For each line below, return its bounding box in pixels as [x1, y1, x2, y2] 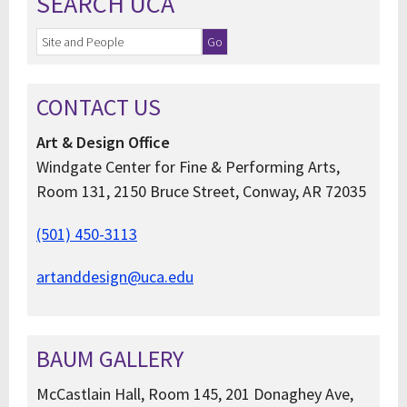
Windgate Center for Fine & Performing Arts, [36, 156, 340, 177]
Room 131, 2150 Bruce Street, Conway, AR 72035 [36, 181, 366, 202]
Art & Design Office [36, 132, 170, 153]
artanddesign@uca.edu [36, 266, 194, 287]
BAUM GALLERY [36, 343, 184, 373]
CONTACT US [36, 92, 161, 122]
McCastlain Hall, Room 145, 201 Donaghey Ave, [36, 383, 353, 404]
